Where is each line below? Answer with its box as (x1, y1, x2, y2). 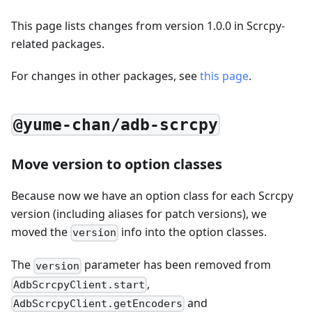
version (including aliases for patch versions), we (11, 206, 267, 222)
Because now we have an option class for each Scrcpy (11, 188, 293, 204)
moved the (11, 224, 70, 240)
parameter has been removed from (81, 257, 272, 273)
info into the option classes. (118, 224, 267, 240)
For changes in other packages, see (11, 68, 200, 84)
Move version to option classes (11, 155, 222, 174)
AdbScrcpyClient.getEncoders (13, 297, 183, 311)
